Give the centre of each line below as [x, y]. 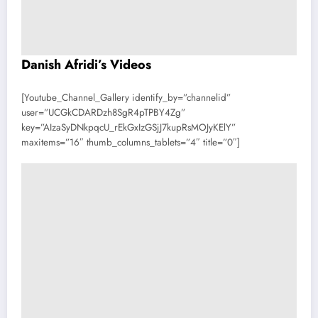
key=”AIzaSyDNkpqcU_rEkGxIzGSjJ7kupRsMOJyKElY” [128, 127]
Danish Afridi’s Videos [86, 64]
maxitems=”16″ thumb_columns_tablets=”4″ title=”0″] [131, 142]
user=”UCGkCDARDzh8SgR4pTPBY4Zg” [103, 113]
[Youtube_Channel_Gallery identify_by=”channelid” [126, 98]
